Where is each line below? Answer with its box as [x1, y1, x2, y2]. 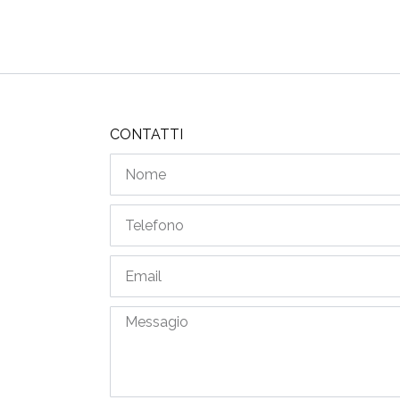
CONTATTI [110, 125, 184, 143]
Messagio [109, 307, 165, 321]
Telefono [109, 205, 161, 220]
